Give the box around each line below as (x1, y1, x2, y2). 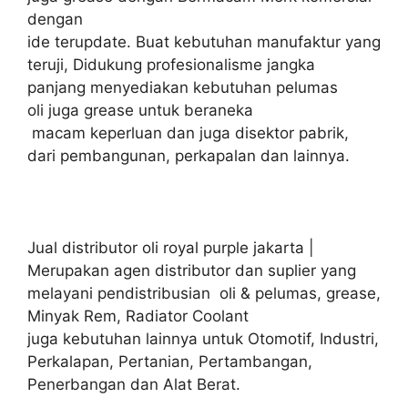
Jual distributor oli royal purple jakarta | (27, 238, 314, 257)
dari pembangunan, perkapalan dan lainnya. (27, 146, 350, 165)
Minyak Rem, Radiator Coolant (27, 306, 249, 325)
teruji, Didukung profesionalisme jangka (27, 55, 315, 74)
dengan (27, 9, 83, 28)
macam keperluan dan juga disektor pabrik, (27, 123, 349, 142)
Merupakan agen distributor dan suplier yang (27, 260, 356, 280)
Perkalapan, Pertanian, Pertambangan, (27, 352, 312, 371)
